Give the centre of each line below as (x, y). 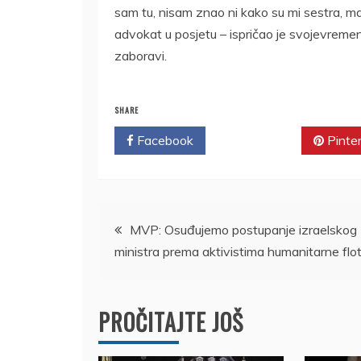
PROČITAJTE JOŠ (171, 322)
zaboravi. (141, 55)
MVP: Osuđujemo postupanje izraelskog (243, 229)
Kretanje (141, 223)
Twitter (259, 140)
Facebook (164, 140)
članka (131, 267)
